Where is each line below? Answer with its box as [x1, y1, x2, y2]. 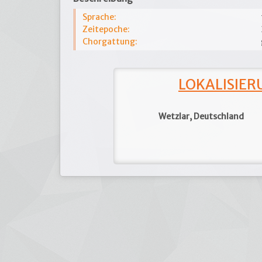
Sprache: [82, 12, 116, 22]
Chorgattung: [82, 36, 137, 47]
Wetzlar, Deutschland [158, 111, 244, 122]
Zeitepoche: [82, 24, 130, 35]
